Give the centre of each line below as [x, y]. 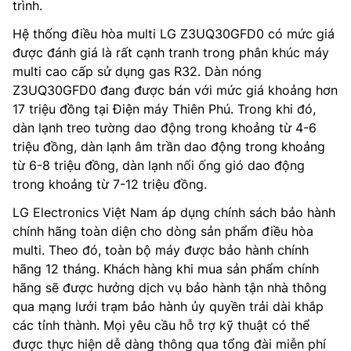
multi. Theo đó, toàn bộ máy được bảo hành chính [161, 250]
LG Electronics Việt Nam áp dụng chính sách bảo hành [174, 212]
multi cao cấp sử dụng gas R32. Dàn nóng [137, 71]
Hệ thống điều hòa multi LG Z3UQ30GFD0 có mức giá [174, 33]
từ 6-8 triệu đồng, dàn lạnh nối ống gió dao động [159, 165]
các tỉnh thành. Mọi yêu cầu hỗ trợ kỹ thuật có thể [161, 325]
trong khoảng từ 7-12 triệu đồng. [110, 184]
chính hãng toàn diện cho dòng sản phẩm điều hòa [163, 231]
